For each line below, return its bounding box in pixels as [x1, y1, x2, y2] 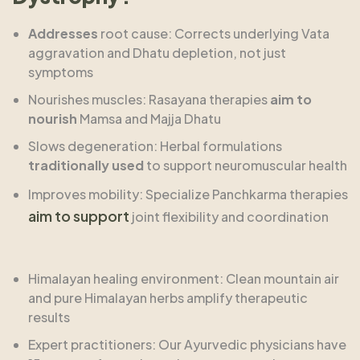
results [28, 309, 70, 326]
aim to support [28, 207, 129, 226]
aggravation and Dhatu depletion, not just [28, 44, 286, 62]
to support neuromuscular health [144, 157, 347, 174]
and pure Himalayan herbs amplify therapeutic [28, 289, 308, 307]
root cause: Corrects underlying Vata [98, 25, 329, 43]
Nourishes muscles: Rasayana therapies [28, 91, 270, 108]
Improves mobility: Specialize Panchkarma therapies [28, 186, 348, 203]
